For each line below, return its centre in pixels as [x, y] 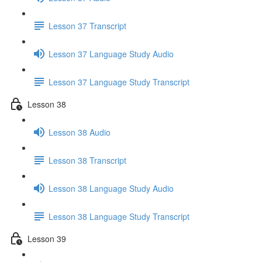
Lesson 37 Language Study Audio [111, 54]
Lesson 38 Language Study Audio [111, 188]
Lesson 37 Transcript [87, 25]
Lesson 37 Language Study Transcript [119, 82]
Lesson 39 [47, 238]
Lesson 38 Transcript [87, 160]
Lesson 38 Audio [80, 132]
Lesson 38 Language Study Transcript [119, 216]
